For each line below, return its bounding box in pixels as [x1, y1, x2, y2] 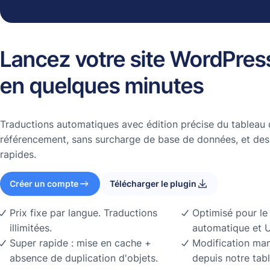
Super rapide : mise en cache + [10, 236, 151, 249]
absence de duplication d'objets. [10, 251, 158, 264]
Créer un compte [10, 178, 78, 189]
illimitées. [10, 221, 52, 234]
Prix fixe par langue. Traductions [10, 206, 157, 219]
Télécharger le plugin [110, 178, 196, 189]
